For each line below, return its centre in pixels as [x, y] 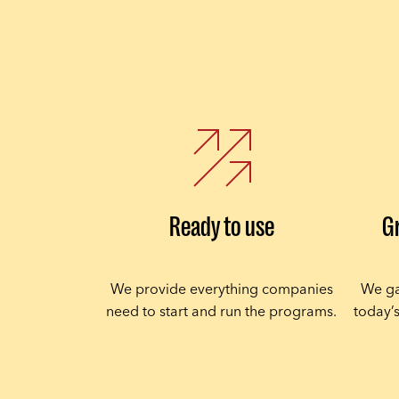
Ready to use [221, 226]
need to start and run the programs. [222, 311]
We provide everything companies [221, 289]
